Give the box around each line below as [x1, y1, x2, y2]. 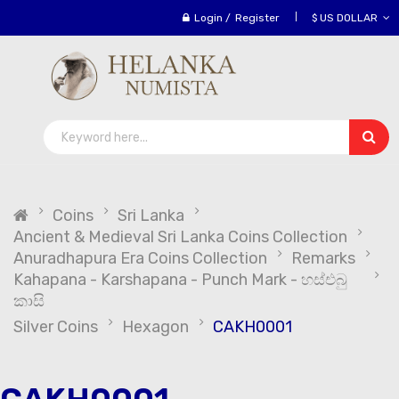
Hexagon [122, 317, 189, 337]
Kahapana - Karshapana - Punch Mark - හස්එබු [13, 270, 347, 289]
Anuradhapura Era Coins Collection [13, 248, 267, 268]
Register [235, 12, 280, 24]
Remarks [291, 248, 355, 268]
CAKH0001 [213, 317, 292, 337]
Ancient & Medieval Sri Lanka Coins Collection [13, 227, 347, 247]
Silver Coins [13, 317, 98, 337]
